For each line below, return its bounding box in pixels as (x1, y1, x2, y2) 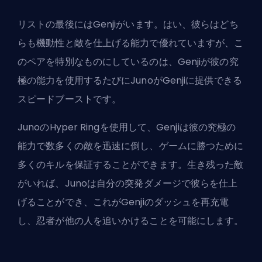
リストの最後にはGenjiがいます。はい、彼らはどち (18, 17, 239, 31)
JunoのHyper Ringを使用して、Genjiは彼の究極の (18, 120, 236, 134)
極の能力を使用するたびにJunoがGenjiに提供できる (18, 73, 242, 87)
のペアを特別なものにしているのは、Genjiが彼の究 (18, 54, 239, 68)
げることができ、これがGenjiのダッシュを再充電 (18, 195, 229, 209)
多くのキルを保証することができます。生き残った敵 (18, 157, 244, 171)
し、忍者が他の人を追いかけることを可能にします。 (18, 213, 244, 227)
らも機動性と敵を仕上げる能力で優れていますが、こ (18, 36, 244, 50)
